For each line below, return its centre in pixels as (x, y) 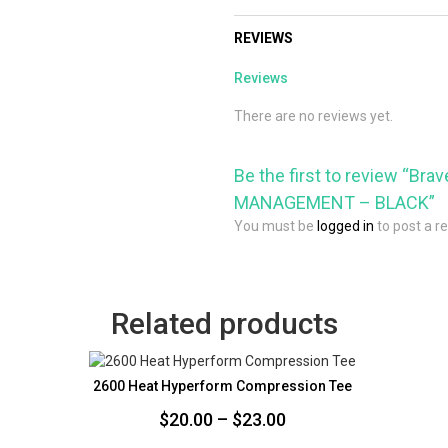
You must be (275, 226)
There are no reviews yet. (313, 116)
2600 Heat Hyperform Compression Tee (223, 385)
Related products (224, 323)
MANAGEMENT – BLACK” (334, 202)
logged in (345, 226)
